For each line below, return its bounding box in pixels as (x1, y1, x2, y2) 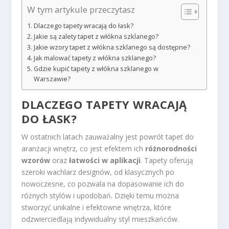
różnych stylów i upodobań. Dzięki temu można (21, 191, 179, 201)
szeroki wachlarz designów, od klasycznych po (21, 167, 175, 177)
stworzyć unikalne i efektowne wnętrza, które (21, 202, 172, 213)
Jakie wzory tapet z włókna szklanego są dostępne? (33, 43, 190, 52)
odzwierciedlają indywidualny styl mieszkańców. (21, 214, 179, 224)
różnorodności (145, 144, 197, 154)
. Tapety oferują (141, 155, 194, 166)
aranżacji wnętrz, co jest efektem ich (21, 144, 146, 154)
